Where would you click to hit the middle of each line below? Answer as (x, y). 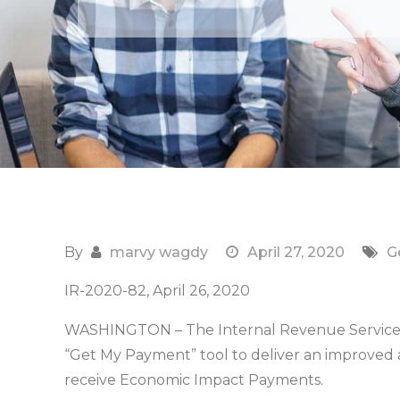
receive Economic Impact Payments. (194, 380)
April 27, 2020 (296, 252)
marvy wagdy (159, 252)
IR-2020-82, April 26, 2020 (157, 291)
